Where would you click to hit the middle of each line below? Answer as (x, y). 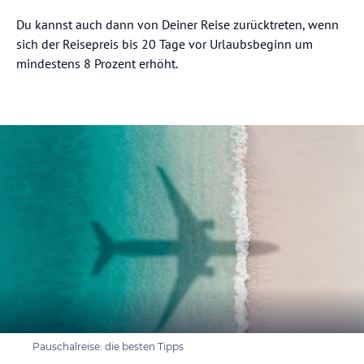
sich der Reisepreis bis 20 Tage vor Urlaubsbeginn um (165, 43)
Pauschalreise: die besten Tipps (108, 347)
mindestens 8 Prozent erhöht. (97, 63)
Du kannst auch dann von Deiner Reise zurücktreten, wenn (178, 24)
